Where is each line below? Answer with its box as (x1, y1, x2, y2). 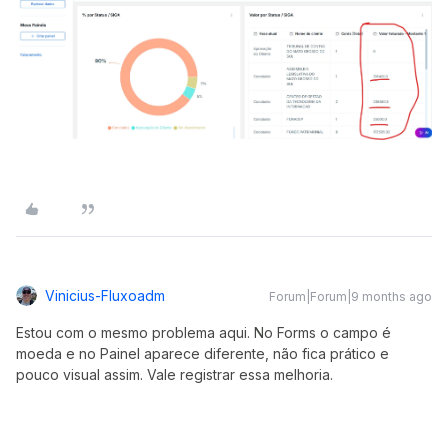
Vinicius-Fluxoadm (45, 287, 165, 305)
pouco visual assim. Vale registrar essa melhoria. (16, 366, 333, 384)
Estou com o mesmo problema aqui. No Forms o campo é (16, 324, 391, 342)
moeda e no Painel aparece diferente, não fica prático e (16, 345, 389, 363)
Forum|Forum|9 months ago (269, 289, 432, 305)
